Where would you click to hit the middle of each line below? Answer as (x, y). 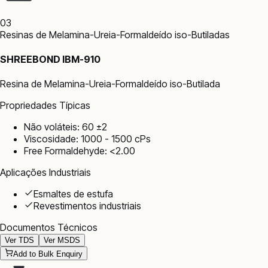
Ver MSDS (62, 240)
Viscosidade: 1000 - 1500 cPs (87, 139)
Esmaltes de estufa (73, 194)
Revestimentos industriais (87, 206)
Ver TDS (19, 240)
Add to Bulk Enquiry (48, 254)
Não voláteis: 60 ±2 (66, 127)
